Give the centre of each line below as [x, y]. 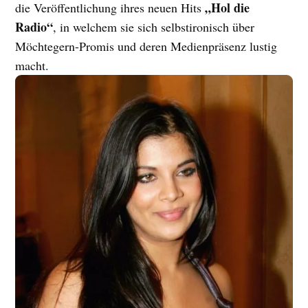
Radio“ [34, 27]
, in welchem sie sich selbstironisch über [154, 27]
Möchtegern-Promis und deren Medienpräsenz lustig [146, 46]
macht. [32, 66]
